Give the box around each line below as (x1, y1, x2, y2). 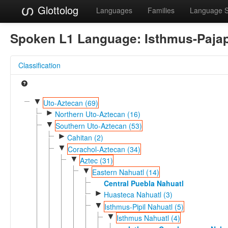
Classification (18, 60, 61, 70)
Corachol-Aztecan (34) (67, 144, 140, 154)
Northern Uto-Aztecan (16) (54, 108, 140, 119)
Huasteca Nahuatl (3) (103, 189, 173, 200)
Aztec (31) (79, 155, 113, 166)
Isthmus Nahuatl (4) (116, 212, 180, 223)
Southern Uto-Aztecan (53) (55, 121, 142, 131)
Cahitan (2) (67, 132, 103, 142)
